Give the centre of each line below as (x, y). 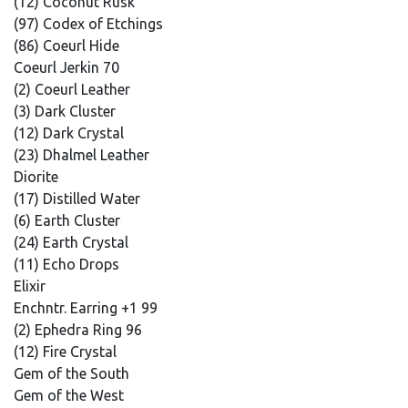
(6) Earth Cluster (69, 220)
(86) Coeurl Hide (68, 46)
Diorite (38, 177)
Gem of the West (71, 395)
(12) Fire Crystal (67, 352)
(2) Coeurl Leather (74, 89)
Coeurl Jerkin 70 (68, 67)
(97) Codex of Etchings (90, 24)
